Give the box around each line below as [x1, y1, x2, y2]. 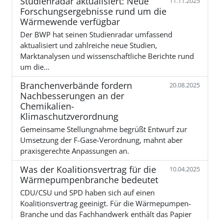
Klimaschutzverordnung [20, 110, 118, 122]
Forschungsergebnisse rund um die [20, 5, 166, 17]
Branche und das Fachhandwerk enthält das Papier [20, 209, 192, 219]
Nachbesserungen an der [20, 89, 124, 102]
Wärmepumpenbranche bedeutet [20, 173, 158, 186]
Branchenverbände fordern [20, 79, 132, 91]
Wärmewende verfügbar [20, 15, 120, 27]
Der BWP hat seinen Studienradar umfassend [20, 29, 172, 39]
